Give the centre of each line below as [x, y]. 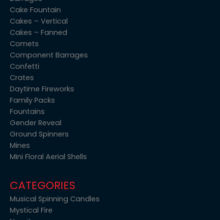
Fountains [27, 112]
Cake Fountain [35, 10]
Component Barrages [49, 55]
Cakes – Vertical [39, 21]
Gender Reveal [36, 123]
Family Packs [32, 100]
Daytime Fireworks [42, 89]
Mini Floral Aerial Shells [48, 157]
